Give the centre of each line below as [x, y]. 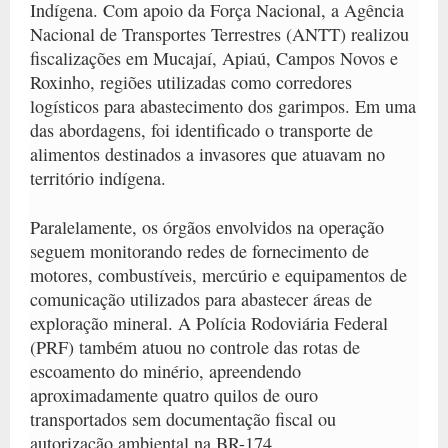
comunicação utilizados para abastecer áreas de [201, 298]
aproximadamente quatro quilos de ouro [174, 394]
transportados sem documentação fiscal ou [183, 418]
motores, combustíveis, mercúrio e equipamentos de [218, 274]
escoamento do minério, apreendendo [165, 370]
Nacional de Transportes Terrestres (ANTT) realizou [219, 33]
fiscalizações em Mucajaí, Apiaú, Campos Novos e [214, 57]
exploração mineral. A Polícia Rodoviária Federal [209, 322]
